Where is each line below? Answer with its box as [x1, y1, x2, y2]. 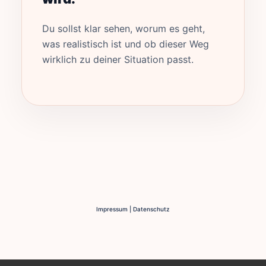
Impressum [96, 205, 128, 213]
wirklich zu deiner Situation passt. [42, 53, 194, 65]
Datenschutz [133, 205, 170, 213]
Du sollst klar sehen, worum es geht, [42, 23, 205, 34]
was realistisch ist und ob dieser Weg [42, 38, 209, 50]
